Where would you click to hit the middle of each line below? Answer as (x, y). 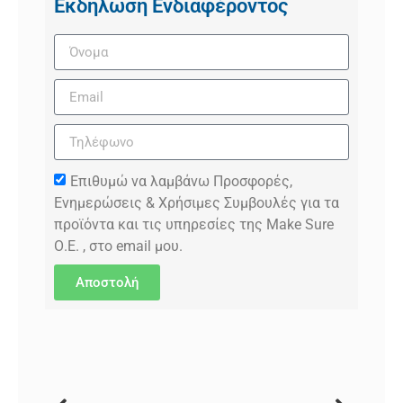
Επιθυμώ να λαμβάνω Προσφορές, (181, 181)
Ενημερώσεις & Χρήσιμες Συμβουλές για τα (197, 202)
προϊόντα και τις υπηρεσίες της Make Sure (194, 224)
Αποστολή (107, 282)
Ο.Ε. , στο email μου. (118, 246)
